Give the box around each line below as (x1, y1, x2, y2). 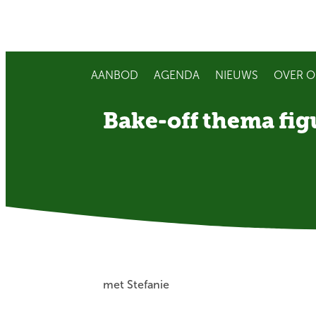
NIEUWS (215, 69, 258, 81)
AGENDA (154, 69, 200, 81)
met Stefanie (103, 279, 169, 291)
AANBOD (91, 69, 138, 81)
